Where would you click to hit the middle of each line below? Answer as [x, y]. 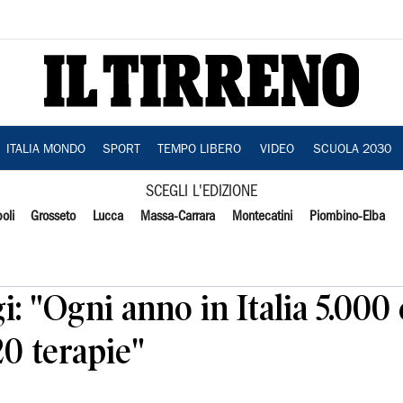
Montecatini [262, 217]
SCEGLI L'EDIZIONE [201, 192]
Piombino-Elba [347, 217]
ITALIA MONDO [45, 150]
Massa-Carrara [178, 217]
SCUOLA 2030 [352, 150]
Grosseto [54, 217]
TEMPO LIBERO [199, 150]
